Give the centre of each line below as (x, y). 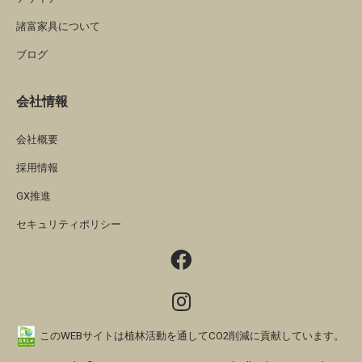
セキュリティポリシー (69, 224)
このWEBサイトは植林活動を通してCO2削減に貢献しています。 (192, 335)
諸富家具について (58, 26)
